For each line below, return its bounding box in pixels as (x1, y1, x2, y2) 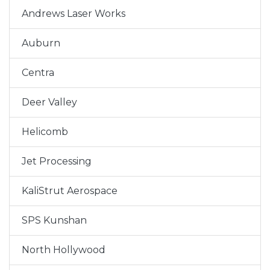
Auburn (22, 37, 60, 49)
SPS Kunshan (22, 215, 87, 226)
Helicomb (22, 126, 68, 137)
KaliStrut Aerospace (22, 185, 118, 196)
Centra (22, 67, 54, 78)
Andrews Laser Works (22, 8, 125, 19)
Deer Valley (22, 96, 77, 108)
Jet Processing (22, 155, 92, 167)
